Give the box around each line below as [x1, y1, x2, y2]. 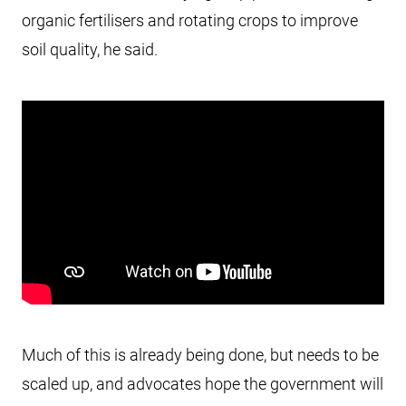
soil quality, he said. [22, 40, 158, 59]
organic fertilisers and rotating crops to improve [22, 11, 358, 30]
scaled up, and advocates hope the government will [22, 374, 383, 393]
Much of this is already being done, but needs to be [22, 345, 379, 364]
